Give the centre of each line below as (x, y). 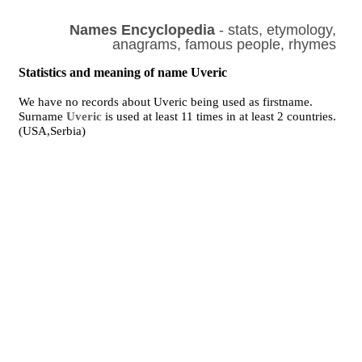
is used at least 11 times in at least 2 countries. (219, 116)
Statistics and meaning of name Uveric (123, 72)
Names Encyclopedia (142, 30)
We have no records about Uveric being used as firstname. (166, 102)
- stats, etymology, (275, 30)
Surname (43, 116)
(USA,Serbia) (53, 131)
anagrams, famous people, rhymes (224, 44)
